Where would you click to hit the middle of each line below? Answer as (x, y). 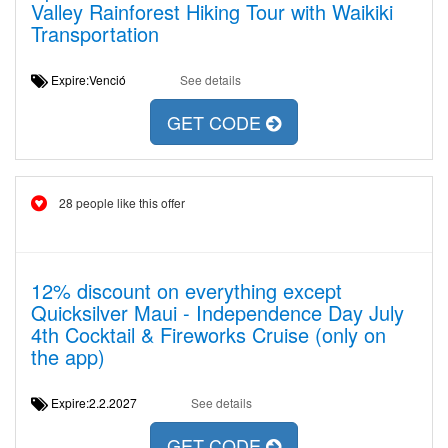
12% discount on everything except (186, 290)
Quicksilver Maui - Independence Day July (217, 312)
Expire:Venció (94, 79)
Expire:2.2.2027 (100, 402)
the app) (68, 356)
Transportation (95, 33)
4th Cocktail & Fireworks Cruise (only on (208, 334)
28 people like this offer (122, 202)
